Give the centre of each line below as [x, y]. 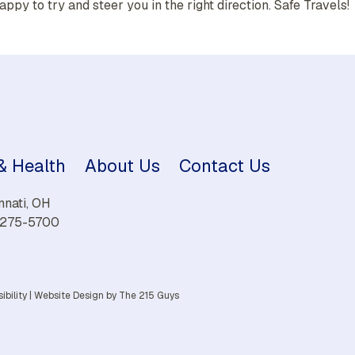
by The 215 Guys [141, 295]
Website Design [69, 295]
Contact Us [225, 165]
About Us [122, 165]
